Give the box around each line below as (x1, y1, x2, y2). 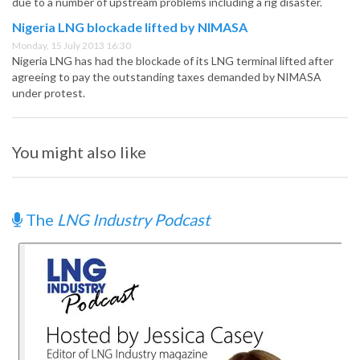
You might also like (12, 142, 146, 162)
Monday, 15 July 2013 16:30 (12, 39, 131, 52)
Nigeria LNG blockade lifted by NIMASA (12, 19, 247, 35)
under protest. (12, 86, 85, 100)
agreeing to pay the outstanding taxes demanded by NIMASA (12, 70, 321, 84)
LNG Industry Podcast (57, 210, 210, 230)
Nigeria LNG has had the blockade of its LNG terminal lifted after (12, 54, 333, 68)
